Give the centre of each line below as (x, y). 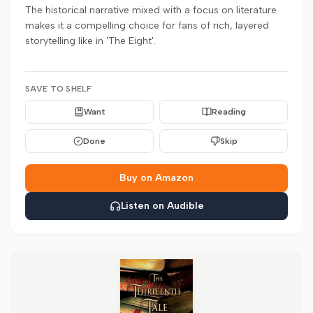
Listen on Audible (162, 206)
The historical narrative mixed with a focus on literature (151, 10)
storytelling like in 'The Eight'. (90, 41)
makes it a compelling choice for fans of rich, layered (147, 26)
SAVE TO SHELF (58, 89)
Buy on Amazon (156, 178)
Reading (228, 112)
